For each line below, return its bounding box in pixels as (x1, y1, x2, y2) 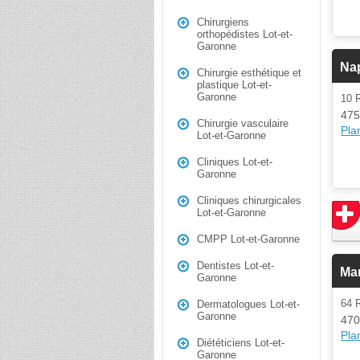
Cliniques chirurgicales (197, 194, 301, 207)
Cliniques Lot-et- (197, 156, 272, 168)
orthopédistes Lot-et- (197, 28, 292, 40)
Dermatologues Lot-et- (197, 298, 300, 310)
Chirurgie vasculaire (197, 117, 288, 129)
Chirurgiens (197, 16, 249, 28)
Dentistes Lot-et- (197, 260, 274, 272)
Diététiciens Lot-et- (197, 337, 284, 349)
